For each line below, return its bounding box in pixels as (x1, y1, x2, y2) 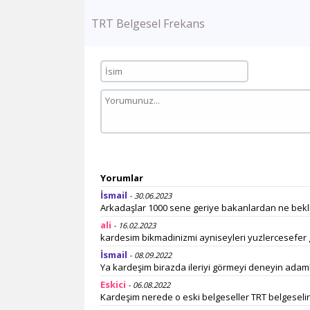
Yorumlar (100, 172, 143, 184)
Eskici (100, 278, 126, 291)
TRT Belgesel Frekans (91, 16, 205, 31)
